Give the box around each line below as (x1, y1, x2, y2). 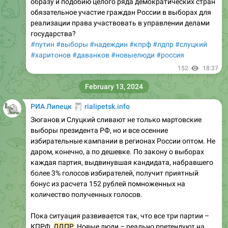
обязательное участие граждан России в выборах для (31, 8, 211, 16)
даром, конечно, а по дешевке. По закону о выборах (31, 147, 204, 156)
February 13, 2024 (85, 82, 143, 91)
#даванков (72, 50, 109, 59)
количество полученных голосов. (31, 190, 142, 198)
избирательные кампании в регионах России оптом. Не (31, 136, 215, 145)
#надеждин (90, 40, 128, 48)
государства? (31, 29, 76, 38)
